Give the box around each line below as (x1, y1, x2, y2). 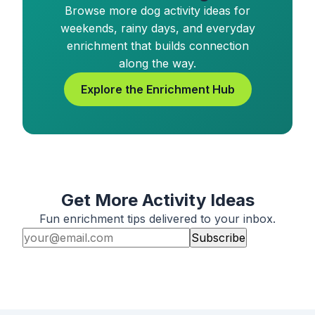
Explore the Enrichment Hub (80, 82, 235, 96)
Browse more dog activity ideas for (65, 4, 250, 18)
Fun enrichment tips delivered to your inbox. (39, 212, 276, 226)
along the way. (119, 56, 196, 70)
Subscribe (191, 231, 245, 245)
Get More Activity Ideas (60, 190, 255, 210)
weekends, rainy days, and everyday (60, 21, 255, 35)
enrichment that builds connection (66, 39, 249, 53)
